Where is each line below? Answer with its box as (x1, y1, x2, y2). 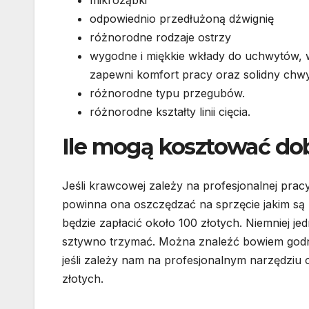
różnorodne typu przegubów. (90, 86, 245, 101)
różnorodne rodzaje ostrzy (90, 30, 231, 45)
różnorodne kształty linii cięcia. (90, 105, 250, 119)
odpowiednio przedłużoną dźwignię (90, 12, 274, 26)
